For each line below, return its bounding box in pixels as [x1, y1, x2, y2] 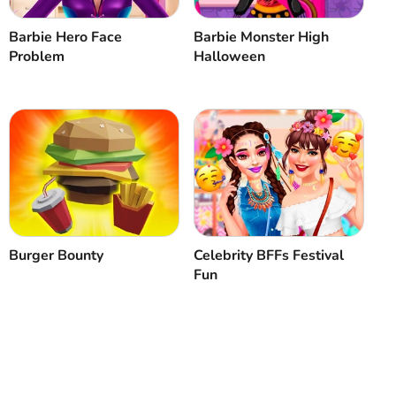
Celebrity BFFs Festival [194, 246, 345, 266]
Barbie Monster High [194, 27, 330, 48]
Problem [9, 47, 65, 67]
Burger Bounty [9, 246, 104, 266]
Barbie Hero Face [9, 27, 123, 48]
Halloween [194, 47, 266, 67]
